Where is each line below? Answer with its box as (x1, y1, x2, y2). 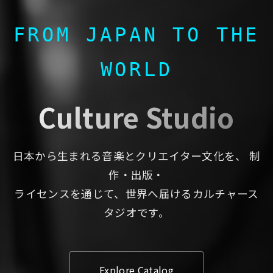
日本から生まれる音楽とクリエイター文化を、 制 (12, 147, 261, 163)
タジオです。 (104, 204, 169, 220)
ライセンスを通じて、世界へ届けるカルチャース (14, 185, 259, 201)
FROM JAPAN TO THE (13, 23, 260, 46)
